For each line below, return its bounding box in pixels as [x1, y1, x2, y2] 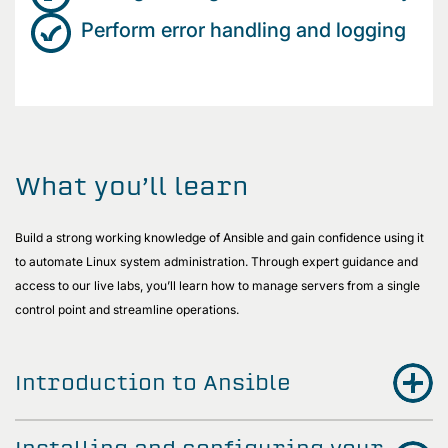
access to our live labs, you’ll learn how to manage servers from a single [15, 277, 420, 293]
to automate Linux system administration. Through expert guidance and [15, 253, 418, 269]
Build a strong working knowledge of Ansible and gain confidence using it [15, 229, 424, 245]
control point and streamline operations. [15, 301, 242, 317]
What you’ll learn [15, 169, 248, 202]
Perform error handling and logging [81, 17, 411, 42]
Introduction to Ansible [15, 368, 291, 396]
